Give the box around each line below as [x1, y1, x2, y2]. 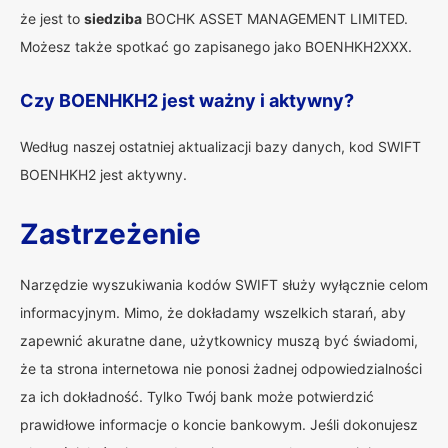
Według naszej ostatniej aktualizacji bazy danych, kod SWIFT [20, 138, 421, 155]
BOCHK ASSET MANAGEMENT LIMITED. [142, 10, 408, 27]
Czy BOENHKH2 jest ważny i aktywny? [20, 90, 354, 111]
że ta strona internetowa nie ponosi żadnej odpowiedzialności [20, 360, 422, 377]
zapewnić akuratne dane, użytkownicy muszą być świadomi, [20, 332, 418, 349]
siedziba [84, 10, 142, 27]
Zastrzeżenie [20, 217, 201, 251]
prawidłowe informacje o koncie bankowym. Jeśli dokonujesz [20, 416, 418, 433]
